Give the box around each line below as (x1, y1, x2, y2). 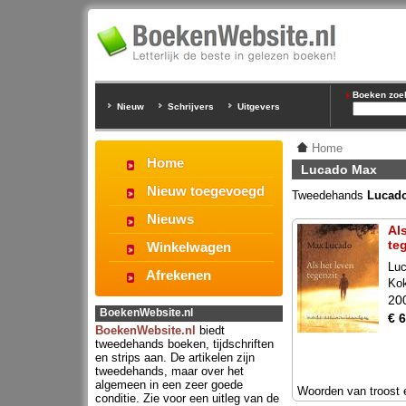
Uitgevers (237, 101, 280, 111)
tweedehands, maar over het (95, 364, 244, 378)
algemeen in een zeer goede (95, 378, 243, 391)
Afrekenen (146, 267, 211, 283)
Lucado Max (301, 162, 377, 177)
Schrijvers (168, 101, 214, 111)
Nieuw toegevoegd (147, 183, 265, 198)
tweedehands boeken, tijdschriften (95, 337, 274, 351)
